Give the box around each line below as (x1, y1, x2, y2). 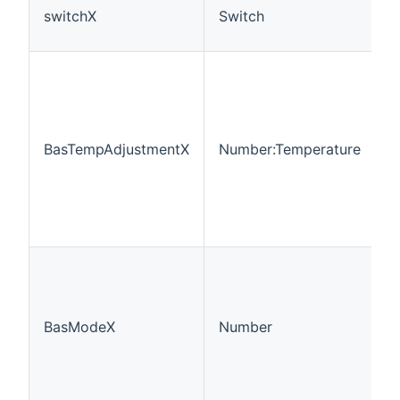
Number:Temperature (219, 140, 361, 159)
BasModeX (44, 318, 115, 337)
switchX (44, 7, 96, 26)
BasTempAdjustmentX (44, 140, 189, 159)
